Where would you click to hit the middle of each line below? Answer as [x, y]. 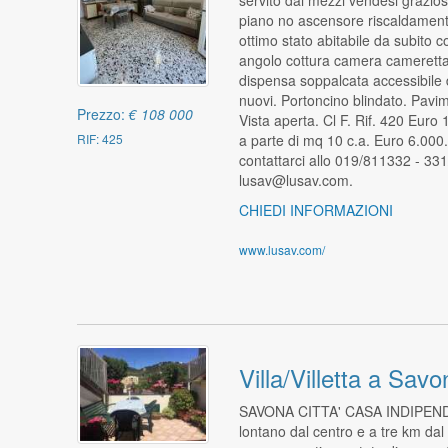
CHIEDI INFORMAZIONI [315, 209]
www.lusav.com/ [281, 249]
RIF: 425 [100, 139]
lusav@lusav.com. [295, 179]
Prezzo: [103, 114]
